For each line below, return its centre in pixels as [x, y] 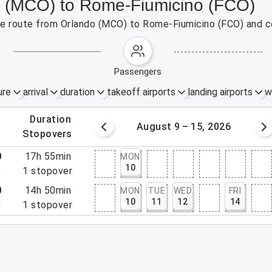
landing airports [220, 92]
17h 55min [48, 156]
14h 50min [48, 190]
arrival [35, 92]
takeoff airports [141, 92]
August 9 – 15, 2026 [184, 127]
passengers [141, 72]
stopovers [50, 134]
